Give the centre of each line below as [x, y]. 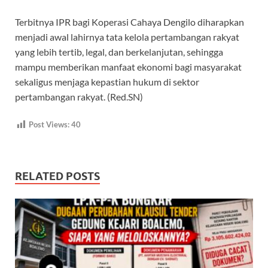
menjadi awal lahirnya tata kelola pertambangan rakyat [127, 37]
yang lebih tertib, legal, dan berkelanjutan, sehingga [119, 52]
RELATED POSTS [57, 176]
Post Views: [49, 125]
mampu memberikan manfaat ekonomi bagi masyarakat [128, 67]
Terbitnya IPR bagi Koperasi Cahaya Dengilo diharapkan [130, 22]
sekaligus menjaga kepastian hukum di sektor [107, 82]
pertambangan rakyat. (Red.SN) [79, 97]
